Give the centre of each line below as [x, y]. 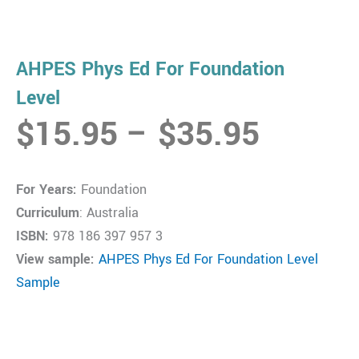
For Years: [46, 190]
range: [305, 157]
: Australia [109, 213]
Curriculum [47, 213]
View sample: [55, 259]
